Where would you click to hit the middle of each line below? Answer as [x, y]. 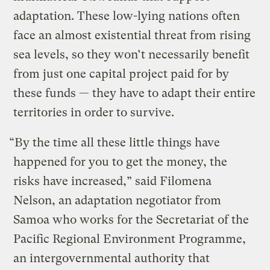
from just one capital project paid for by [121, 74]
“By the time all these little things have [115, 142]
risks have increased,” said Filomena [113, 181]
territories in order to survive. [94, 112]
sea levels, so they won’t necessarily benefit [132, 54]
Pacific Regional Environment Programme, [130, 239]
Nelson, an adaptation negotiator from [118, 200]
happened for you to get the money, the [121, 162]
